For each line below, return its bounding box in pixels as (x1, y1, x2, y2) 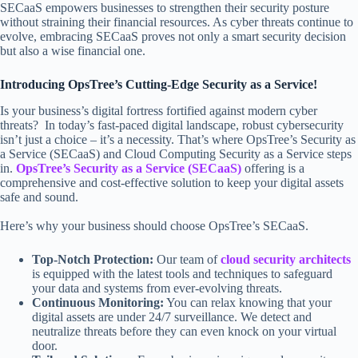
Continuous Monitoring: (32, 295, 164, 309)
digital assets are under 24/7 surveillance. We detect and (32, 309, 312, 324)
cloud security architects (221, 252, 351, 266)
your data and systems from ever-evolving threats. (32, 280, 282, 295)
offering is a (245, 161, 304, 175)
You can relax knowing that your (164, 295, 332, 309)
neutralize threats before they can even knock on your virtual (32, 324, 336, 338)
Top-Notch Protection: (32, 252, 153, 266)
